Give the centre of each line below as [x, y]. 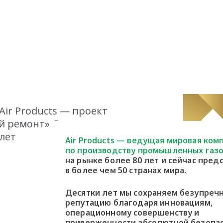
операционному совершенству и [132, 213]
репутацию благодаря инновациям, [139, 203]
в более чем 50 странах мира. [126, 170]
